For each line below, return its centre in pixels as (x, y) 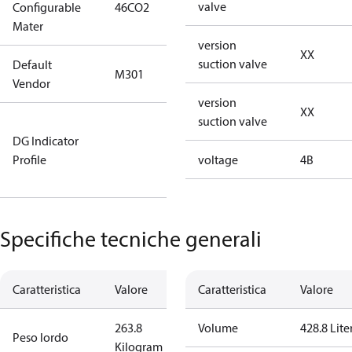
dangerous (198, 159)
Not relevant (202, 122)
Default (32, 64)
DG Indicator (46, 141)
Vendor (31, 83)
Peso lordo (40, 337)
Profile (29, 159)
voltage (218, 159)
